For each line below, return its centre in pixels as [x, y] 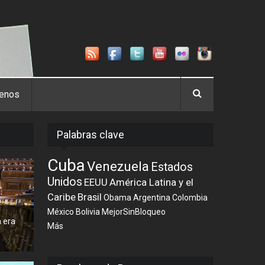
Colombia [190, 198]
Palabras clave [91, 135]
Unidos [65, 182]
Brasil [90, 197]
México [61, 212]
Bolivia [88, 212]
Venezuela [118, 166]
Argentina [152, 198]
